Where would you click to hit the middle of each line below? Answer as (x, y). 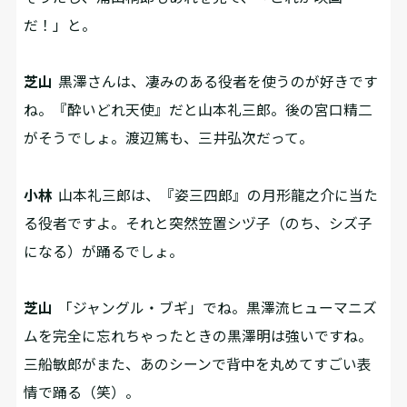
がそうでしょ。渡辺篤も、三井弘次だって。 (169, 138)
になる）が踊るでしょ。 (104, 251)
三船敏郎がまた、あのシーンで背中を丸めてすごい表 (198, 364)
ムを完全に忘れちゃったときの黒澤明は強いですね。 (199, 336)
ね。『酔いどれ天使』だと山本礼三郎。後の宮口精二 (199, 110)
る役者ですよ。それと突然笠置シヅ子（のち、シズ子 (199, 223)
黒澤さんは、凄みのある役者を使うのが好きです (216, 82)
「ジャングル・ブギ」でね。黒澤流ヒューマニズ (215, 308)
